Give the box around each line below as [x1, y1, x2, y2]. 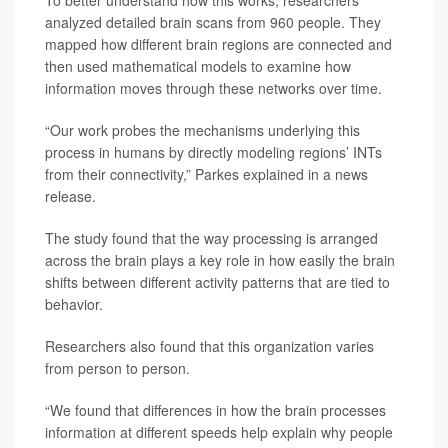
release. [45, 186, 96, 207]
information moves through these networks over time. [45, 78, 382, 99]
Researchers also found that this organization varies [45, 336, 374, 357]
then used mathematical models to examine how [45, 56, 351, 77]
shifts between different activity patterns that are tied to [45, 272, 390, 293]
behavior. [45, 294, 103, 315]
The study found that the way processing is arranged [45, 228, 378, 249]
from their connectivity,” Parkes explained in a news [45, 164, 368, 185]
